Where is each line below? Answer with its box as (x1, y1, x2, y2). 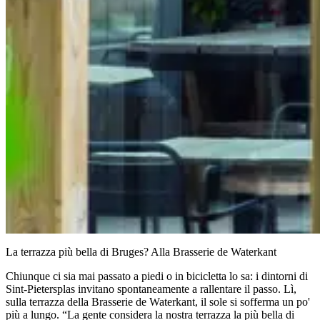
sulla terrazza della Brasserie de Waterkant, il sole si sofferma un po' (6, 295, 310, 308)
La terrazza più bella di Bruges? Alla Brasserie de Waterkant (6, 245, 276, 258)
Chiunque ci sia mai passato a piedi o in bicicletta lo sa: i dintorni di (6, 269, 308, 282)
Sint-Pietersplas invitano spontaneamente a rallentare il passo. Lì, (6, 282, 296, 295)
